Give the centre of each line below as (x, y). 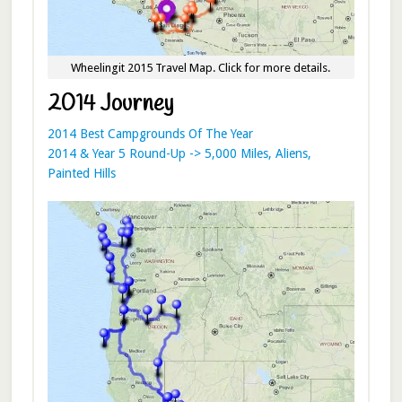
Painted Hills (81, 173)
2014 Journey (110, 104)
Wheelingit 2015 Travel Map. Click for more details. (201, 67)
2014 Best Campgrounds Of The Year (150, 133)
